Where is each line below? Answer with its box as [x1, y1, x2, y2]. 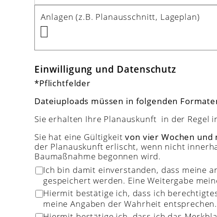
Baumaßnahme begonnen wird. [34, 151, 161, 162]
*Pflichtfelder [34, 77, 91, 89]
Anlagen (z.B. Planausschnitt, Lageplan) [41, 11, 200, 22]
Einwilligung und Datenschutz [34, 62, 176, 76]
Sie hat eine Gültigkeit [34, 131, 125, 143]
